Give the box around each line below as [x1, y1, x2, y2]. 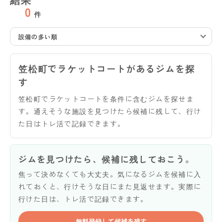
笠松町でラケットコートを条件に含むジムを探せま [18, 93, 194, 104]
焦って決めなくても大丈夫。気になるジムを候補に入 [18, 168, 202, 179]
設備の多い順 [18, 32, 58, 41]
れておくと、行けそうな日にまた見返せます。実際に [18, 181, 202, 191]
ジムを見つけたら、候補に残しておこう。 [18, 152, 195, 165]
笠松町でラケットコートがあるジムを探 [18, 61, 195, 75]
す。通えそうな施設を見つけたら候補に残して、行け [18, 106, 202, 116]
